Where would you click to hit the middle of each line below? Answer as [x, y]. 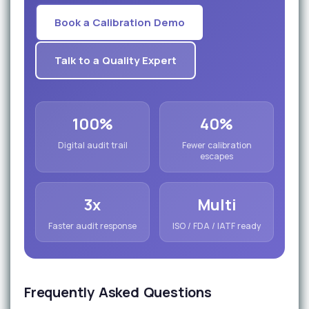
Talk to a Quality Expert [116, 61]
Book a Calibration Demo [120, 23]
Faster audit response [92, 226]
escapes [217, 157]
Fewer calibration [217, 146]
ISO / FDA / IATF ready [217, 226]
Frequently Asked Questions [118, 292]
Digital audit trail [92, 146]
